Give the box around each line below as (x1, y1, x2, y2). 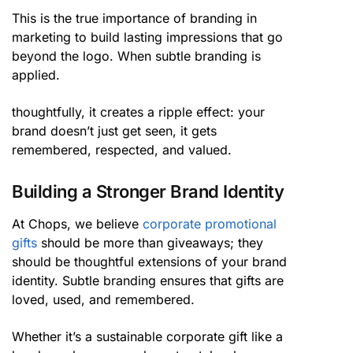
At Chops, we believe (12, 216, 143, 232)
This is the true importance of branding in (12, 10, 257, 27)
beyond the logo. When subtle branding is (12, 48, 261, 65)
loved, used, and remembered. (12, 292, 195, 308)
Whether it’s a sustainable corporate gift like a (12, 329, 283, 345)
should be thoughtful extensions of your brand (12, 254, 287, 270)
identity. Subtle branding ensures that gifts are (12, 273, 284, 289)
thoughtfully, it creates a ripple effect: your (12, 104, 265, 120)
